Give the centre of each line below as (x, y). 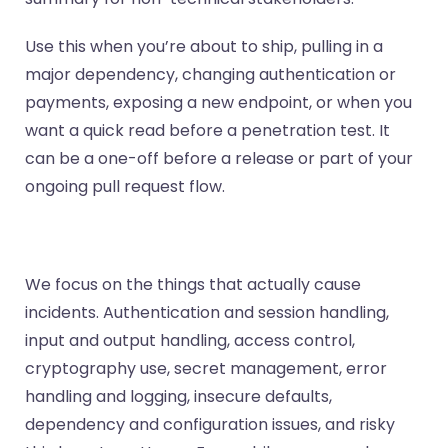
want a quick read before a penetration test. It (207, 130)
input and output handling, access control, (190, 340)
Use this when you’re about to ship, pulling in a (204, 46)
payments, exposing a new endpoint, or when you (218, 102)
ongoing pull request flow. (125, 186)
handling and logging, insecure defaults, (178, 396)
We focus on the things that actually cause (193, 284)
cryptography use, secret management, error (206, 368)
